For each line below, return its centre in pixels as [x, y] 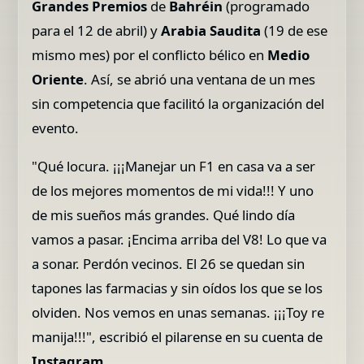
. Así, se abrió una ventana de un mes [200, 80]
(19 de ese [295, 31]
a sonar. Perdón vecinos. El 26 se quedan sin [169, 263]
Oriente [58, 80]
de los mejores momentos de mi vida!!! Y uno [173, 190]
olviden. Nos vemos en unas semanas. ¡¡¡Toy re [178, 312]
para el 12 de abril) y [97, 31]
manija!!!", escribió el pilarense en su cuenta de [178, 336]
